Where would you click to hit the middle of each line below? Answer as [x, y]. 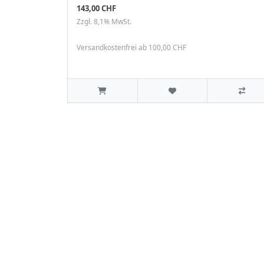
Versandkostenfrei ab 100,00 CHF [131, 48]
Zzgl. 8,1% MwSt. [104, 22]
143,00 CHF [96, 9]
